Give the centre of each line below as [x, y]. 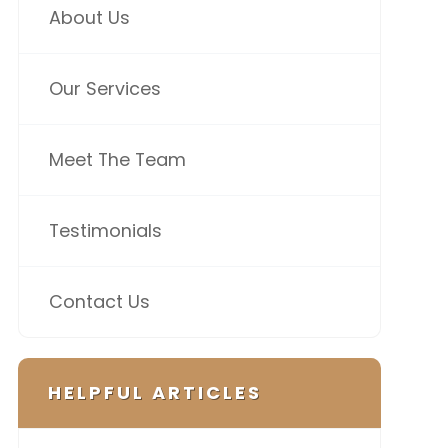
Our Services [104, 88]
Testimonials [105, 230]
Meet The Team [117, 159]
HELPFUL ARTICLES [154, 392]
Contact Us [99, 301]
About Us [89, 17]
